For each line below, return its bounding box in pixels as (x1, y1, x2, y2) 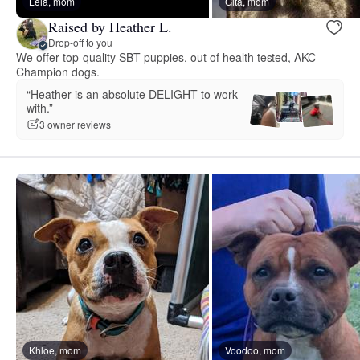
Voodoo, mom (225, 342, 285, 357)
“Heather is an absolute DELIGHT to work (27, 85, 238, 102)
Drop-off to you (48, 35, 112, 50)
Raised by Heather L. (48, 17, 172, 37)
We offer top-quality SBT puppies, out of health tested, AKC (16, 48, 317, 65)
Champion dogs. (16, 63, 100, 80)
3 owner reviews (39, 117, 111, 132)
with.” (27, 99, 53, 116)
